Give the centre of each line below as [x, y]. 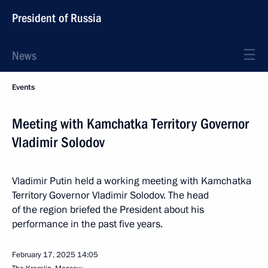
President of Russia [57, 18]
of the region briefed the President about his [108, 210]
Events [23, 87]
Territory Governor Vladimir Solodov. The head [110, 195]
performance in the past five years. [87, 224]
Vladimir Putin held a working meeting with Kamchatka [132, 181]
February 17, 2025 [44, 255]
